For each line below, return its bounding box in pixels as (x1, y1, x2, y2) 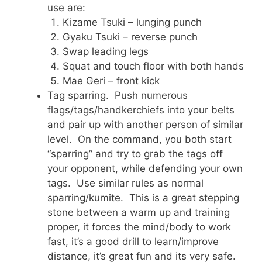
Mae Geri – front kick (62, 74, 160, 87)
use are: (47, 1, 85, 13)
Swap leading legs (62, 45, 149, 57)
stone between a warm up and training (47, 206, 230, 218)
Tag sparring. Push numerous (47, 89, 188, 101)
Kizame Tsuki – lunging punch (62, 16, 202, 28)
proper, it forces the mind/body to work (47, 220, 231, 233)
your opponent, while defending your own (47, 162, 243, 174)
